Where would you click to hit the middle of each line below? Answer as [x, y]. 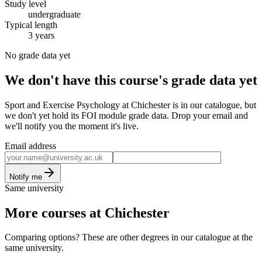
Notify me [26, 177]
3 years [41, 35]
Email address [30, 146]
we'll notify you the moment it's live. [72, 126]
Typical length [31, 25]
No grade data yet [37, 55]
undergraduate [54, 14]
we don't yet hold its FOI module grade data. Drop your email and [126, 115]
